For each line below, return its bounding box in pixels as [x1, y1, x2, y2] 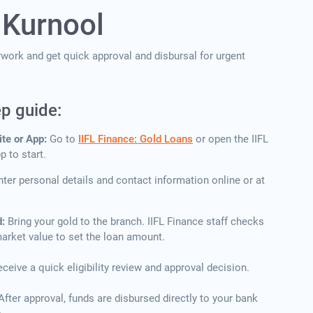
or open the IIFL [193, 133, 268, 146]
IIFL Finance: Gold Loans [78, 133, 193, 146]
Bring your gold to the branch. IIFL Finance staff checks [8, 215, 264, 228]
